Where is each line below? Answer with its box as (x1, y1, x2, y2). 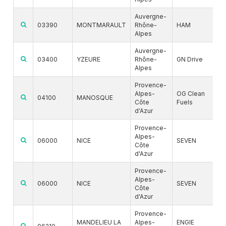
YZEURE (77, 55, 100, 64)
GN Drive (177, 55, 203, 64)
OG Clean (177, 90, 205, 98)
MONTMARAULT (77, 21, 126, 29)
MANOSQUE (77, 94, 113, 102)
